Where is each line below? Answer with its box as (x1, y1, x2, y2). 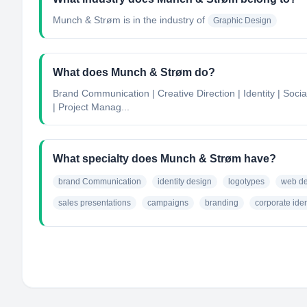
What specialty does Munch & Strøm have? (53, 153, 276, 164)
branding (205, 198, 238, 208)
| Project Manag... (53, 101, 130, 112)
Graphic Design (213, 16, 271, 25)
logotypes (228, 177, 265, 186)
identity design (158, 177, 212, 186)
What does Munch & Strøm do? (53, 66, 215, 78)
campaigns (147, 198, 188, 208)
